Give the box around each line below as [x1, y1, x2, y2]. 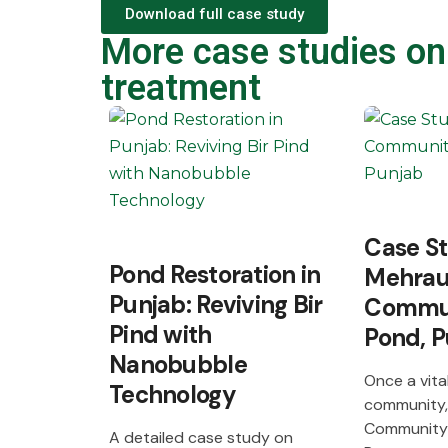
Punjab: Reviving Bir [109, 289, 323, 320]
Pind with [109, 319, 212, 350]
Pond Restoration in [109, 259, 321, 290]
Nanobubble [109, 349, 247, 380]
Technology [109, 379, 236, 410]
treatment [101, 67, 261, 109]
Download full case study [125, 5, 304, 23]
